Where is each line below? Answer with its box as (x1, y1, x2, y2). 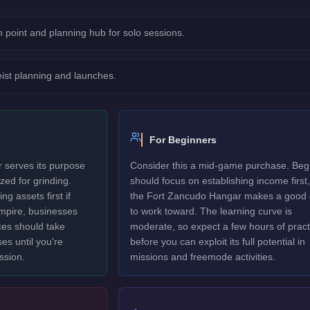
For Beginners (149, 134, 217, 145)
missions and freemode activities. (129, 251, 275, 262)
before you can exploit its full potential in (129, 236, 305, 247)
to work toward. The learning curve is (129, 206, 292, 217)
